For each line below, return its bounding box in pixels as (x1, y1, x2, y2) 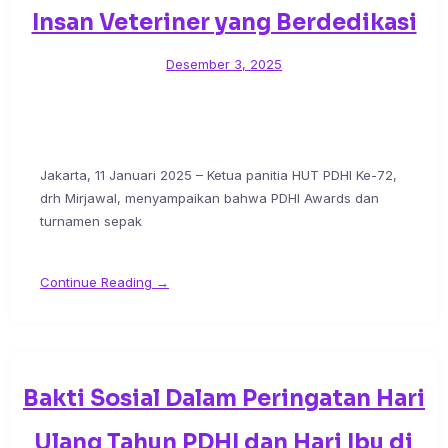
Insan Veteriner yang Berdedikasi (31, 9, 417, 37)
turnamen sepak (40, 213, 142, 230)
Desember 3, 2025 (166, 56, 282, 73)
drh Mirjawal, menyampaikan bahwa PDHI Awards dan (40, 190, 379, 207)
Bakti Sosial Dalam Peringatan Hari (23, 385, 425, 413)
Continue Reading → (40, 274, 169, 291)
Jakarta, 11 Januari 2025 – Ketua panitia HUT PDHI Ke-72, (40, 167, 397, 184)
